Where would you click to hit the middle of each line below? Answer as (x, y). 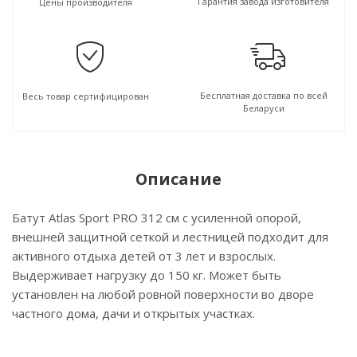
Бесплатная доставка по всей (263, 95)
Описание (178, 179)
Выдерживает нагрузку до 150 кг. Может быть (147, 275)
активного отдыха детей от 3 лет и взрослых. (144, 256)
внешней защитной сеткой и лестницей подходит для (170, 237)
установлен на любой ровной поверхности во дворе (163, 294)
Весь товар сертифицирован (86, 96)
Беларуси (263, 108)
